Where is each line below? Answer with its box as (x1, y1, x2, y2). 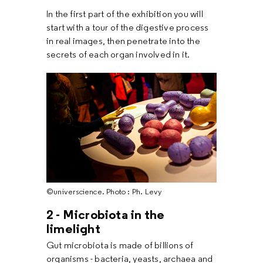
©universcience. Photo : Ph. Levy (46, 186, 163, 197)
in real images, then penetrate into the (46, 35, 200, 47)
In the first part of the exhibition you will (46, 8, 203, 20)
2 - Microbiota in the (46, 206, 165, 223)
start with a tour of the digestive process (46, 22, 209, 33)
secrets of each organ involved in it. (46, 49, 190, 60)
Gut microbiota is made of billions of (46, 240, 194, 251)
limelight (46, 220, 100, 237)
